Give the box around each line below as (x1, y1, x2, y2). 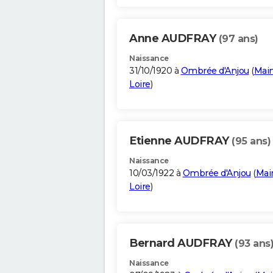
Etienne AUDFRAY (129, 134, 232, 148)
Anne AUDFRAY (129, 32, 219, 46)
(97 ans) (218, 33, 258, 45)
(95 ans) (232, 135, 271, 147)
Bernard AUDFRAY (129, 236, 235, 250)
